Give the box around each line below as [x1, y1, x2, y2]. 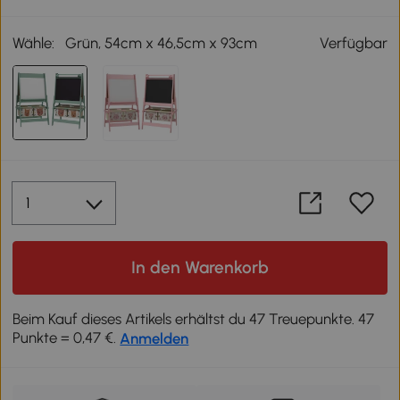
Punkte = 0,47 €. [12, 329, 121, 347]
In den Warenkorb [131, 257, 269, 279]
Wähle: [12, 34, 55, 53]
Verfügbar [319, 34, 387, 53]
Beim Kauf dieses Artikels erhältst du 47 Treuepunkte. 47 [12, 310, 375, 329]
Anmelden [120, 329, 189, 348]
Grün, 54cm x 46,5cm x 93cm [65, 34, 258, 53]
